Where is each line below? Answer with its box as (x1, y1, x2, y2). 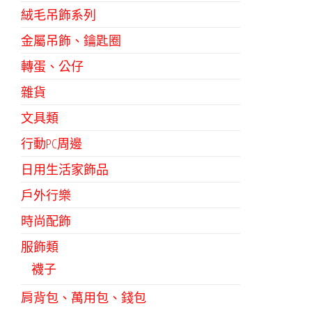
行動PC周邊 (21, 135, 82, 153)
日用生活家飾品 (21, 161, 109, 178)
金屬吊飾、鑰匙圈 (21, 32, 121, 49)
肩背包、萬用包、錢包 (21, 289, 146, 306)
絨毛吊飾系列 (21, 6, 96, 24)
